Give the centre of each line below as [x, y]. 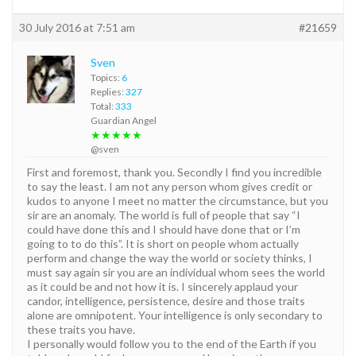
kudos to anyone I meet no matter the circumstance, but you [178, 200]
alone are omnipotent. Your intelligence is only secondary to [175, 315]
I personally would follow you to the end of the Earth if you [172, 343]
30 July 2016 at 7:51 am [77, 27]
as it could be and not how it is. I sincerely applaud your [163, 286]
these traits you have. [81, 329]
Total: [103, 106]
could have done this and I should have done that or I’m [164, 229]
